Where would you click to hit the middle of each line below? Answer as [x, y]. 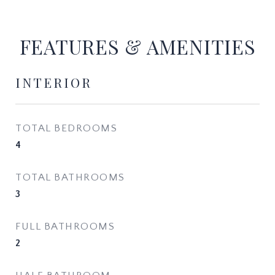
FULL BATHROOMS [65, 227]
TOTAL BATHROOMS [70, 177]
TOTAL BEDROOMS [66, 128]
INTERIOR [54, 82]
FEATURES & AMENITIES [137, 46]
